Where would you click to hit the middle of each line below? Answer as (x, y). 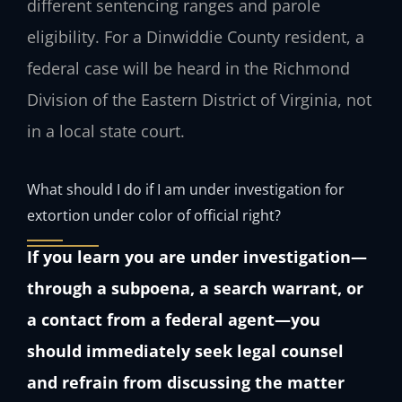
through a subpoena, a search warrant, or (195, 288)
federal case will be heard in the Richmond (188, 69)
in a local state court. (106, 131)
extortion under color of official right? (154, 214)
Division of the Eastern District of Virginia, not (199, 100)
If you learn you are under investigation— (197, 256)
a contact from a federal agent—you (174, 319)
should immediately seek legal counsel (185, 350)
